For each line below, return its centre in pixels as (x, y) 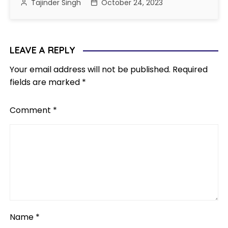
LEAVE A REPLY (43, 50)
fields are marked (46, 82)
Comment (32, 110)
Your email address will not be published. (90, 70)
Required (190, 70)
